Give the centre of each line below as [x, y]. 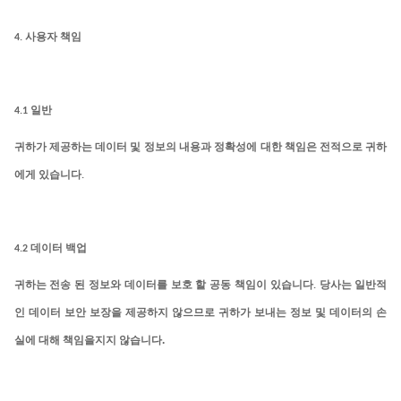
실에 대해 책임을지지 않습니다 [88, 341]
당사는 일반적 [353, 285]
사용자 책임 [53, 37]
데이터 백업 [58, 248]
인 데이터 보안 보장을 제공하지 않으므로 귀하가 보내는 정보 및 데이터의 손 [200, 313]
